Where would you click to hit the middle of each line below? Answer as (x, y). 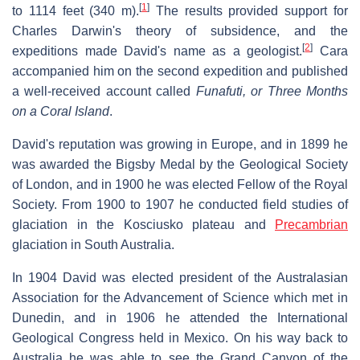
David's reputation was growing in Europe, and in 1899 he (180, 144)
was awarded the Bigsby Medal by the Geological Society (180, 164)
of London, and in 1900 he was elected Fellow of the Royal (180, 184)
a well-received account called (104, 91)
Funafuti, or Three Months (272, 91)
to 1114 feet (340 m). (76, 10)
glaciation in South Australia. (93, 244)
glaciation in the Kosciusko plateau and (143, 224)
